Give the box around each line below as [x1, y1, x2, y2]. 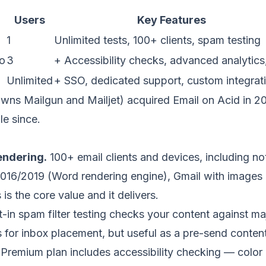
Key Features [137, 14, 206, 26]
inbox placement [21, 227, 102, 239]
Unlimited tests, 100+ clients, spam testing [54, 34, 261, 46]
